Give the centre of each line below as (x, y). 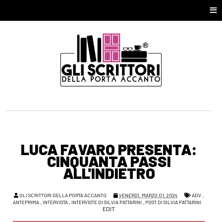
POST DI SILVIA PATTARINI (173, 202)
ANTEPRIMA (26, 202)
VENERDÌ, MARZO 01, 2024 (148, 195)
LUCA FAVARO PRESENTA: (109, 149)
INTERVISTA (55, 202)
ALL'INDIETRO (109, 173)
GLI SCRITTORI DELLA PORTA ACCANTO (63, 195)
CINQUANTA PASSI (109, 161)
